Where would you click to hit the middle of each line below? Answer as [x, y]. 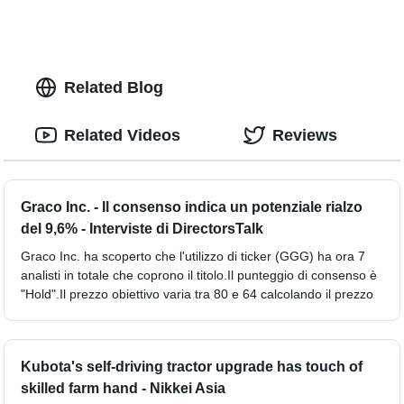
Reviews [305, 135]
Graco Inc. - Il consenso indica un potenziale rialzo [192, 207]
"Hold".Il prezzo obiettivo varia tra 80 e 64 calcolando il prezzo [197, 294]
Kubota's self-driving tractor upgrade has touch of [192, 366]
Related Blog [114, 87]
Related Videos [123, 135]
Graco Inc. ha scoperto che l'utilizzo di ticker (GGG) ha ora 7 [193, 256]
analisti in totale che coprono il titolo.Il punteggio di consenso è [199, 275]
